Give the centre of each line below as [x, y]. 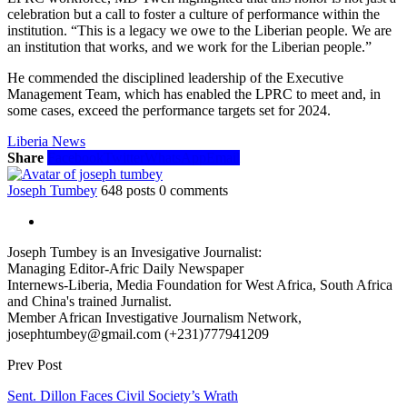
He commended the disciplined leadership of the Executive [175, 77]
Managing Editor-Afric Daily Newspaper [125, 268]
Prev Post [35, 364]
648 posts [128, 190]
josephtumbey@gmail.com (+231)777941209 [138, 333]
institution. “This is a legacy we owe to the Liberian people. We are [199, 30]
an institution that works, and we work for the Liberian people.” [189, 46]
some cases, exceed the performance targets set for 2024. [169, 110]
